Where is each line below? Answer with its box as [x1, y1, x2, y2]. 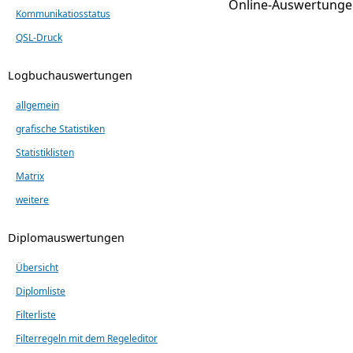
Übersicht [16, 260, 58, 274]
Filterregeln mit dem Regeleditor [16, 331, 158, 345]
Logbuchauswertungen [8, 67, 132, 83]
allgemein [16, 98, 59, 112]
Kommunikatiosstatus [16, 6, 110, 20]
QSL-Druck [16, 30, 62, 44]
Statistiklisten [16, 145, 74, 159]
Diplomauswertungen [8, 229, 124, 245]
